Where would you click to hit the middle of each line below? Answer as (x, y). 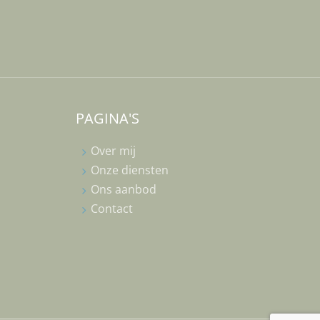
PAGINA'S (107, 118)
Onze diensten (129, 170)
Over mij (113, 151)
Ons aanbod (123, 189)
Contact (111, 209)
